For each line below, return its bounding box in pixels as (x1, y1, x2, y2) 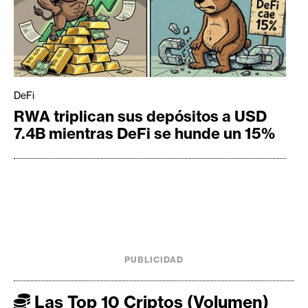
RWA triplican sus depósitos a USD (14, 107, 267, 126)
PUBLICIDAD (124, 254, 184, 265)
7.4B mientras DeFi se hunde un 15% (14, 124, 275, 144)
